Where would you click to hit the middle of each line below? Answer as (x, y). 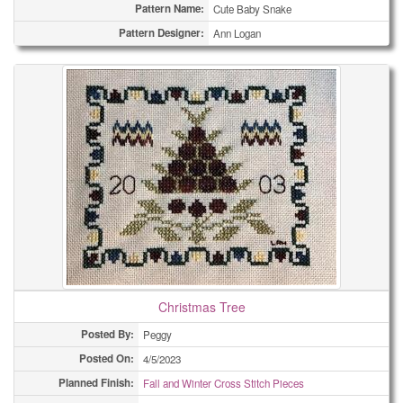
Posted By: (107, 334)
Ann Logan (237, 33)
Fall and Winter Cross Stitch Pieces (224, 383)
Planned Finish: (96, 383)
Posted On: (107, 358)
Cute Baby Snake (252, 9)
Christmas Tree (201, 307)
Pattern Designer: (161, 33)
